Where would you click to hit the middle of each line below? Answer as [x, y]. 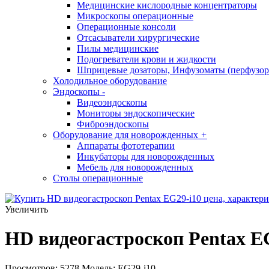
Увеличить [26, 209]
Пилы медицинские [118, 48]
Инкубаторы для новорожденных [146, 156]
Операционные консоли [126, 27]
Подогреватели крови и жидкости [147, 59]
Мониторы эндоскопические [136, 113]
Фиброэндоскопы [113, 124]
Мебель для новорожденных [135, 167]
